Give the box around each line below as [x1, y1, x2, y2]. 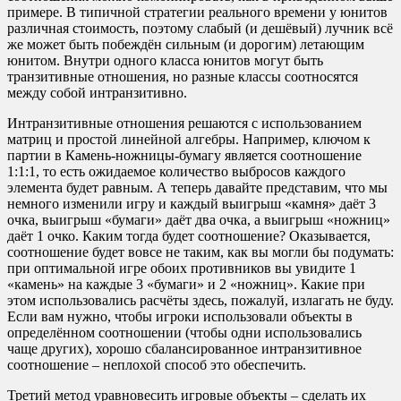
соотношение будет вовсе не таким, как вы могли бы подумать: [7, 244, 394, 260]
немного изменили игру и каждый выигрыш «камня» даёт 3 [7, 196, 376, 212]
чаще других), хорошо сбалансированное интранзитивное [7, 341, 362, 357]
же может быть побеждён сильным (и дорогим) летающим [7, 37, 364, 53]
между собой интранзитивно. [7, 85, 187, 101]
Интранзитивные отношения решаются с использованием [7, 115, 362, 132]
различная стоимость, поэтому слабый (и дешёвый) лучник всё [7, 21, 393, 37]
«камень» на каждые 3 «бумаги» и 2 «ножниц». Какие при [7, 277, 365, 293]
